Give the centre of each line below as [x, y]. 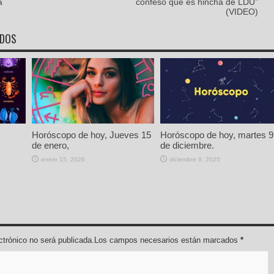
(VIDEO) [242, 12]
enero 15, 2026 [63, 159]
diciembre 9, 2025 [195, 159]
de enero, [52, 145]
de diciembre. [188, 145]
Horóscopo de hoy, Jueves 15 [91, 135]
